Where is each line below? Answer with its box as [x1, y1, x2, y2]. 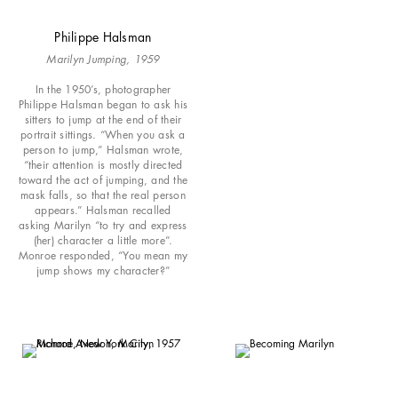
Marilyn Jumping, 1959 [46, 51, 160, 67]
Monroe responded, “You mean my [18, 247, 188, 263]
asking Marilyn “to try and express [19, 217, 187, 233]
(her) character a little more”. [33, 232, 173, 248]
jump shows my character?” [36, 262, 170, 278]
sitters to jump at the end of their [24, 111, 182, 127]
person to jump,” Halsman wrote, [22, 141, 184, 157]
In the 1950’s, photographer [35, 81, 171, 97]
